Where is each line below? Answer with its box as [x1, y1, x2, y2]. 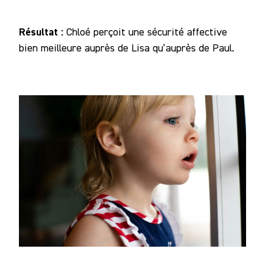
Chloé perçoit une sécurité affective [63, 25, 227, 38]
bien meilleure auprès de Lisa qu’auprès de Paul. [19, 41, 234, 54]
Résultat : [19, 24, 63, 38]
